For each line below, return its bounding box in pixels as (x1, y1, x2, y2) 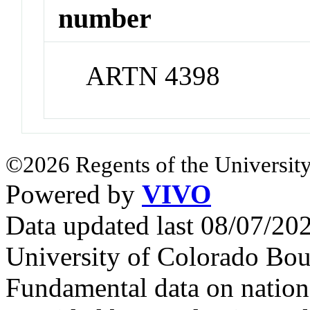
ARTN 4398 (86, 61, 221, 91)
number (58, 3, 152, 35)
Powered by (6, 179, 142, 210)
